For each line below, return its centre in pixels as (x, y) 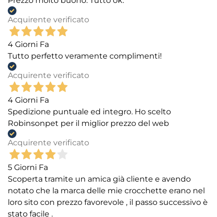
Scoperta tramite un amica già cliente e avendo (99, 179)
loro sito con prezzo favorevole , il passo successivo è (108, 202)
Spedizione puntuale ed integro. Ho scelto (89, 112)
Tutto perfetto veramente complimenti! (85, 56)
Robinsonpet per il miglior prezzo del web (88, 124)
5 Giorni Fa (28, 168)
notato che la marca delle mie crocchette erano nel (106, 191)
